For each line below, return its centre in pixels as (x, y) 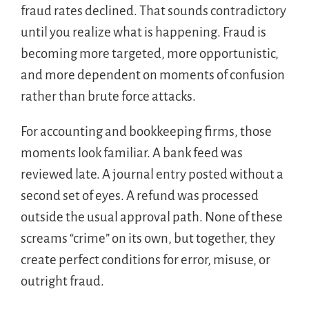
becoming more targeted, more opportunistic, (149, 53)
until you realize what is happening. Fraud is (143, 32)
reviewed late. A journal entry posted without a (152, 174)
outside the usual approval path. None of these (151, 217)
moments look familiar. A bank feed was (131, 152)
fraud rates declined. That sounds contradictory (153, 10)
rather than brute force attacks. (108, 96)
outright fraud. (62, 281)
